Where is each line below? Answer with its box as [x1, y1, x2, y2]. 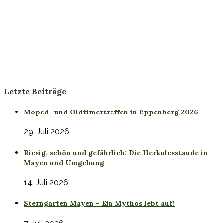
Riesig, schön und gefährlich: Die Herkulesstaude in [24, 148, 208, 157]
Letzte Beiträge [4, 86, 66, 96]
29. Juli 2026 [24, 127, 69, 137]
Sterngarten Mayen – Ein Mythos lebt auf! [24, 199, 175, 208]
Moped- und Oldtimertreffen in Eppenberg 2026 [24, 108, 198, 117]
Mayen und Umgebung [24, 158, 104, 167]
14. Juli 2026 [24, 177, 68, 187]
